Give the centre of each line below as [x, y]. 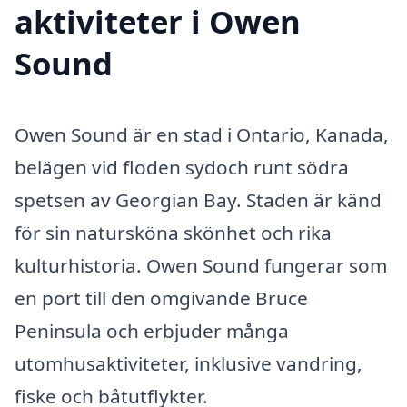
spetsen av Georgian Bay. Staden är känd [198, 199]
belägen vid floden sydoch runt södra [182, 167]
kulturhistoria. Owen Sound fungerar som [201, 265]
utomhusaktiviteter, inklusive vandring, [189, 363]
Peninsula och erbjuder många [152, 330]
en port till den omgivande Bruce [161, 298]
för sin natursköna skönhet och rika [173, 232]
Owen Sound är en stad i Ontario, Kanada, [202, 134]
